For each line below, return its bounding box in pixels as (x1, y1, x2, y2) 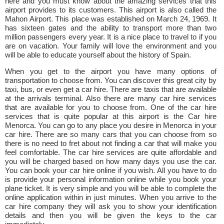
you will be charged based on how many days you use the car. (5, 157, 216, 165)
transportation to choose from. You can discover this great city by (5, 76, 216, 84)
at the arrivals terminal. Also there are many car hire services (5, 94, 216, 102)
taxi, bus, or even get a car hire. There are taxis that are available (5, 85, 216, 93)
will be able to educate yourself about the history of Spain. (5, 50, 191, 59)
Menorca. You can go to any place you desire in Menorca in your (5, 121, 216, 129)
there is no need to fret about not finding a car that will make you (5, 139, 216, 147)
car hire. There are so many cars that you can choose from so (5, 130, 216, 138)
